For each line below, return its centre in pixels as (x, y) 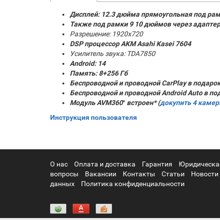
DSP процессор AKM (103, 44)
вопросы (64, 174)
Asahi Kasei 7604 (164, 44)
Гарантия (157, 164)
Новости (205, 174)
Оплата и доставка (105, 164)
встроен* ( (143, 103)
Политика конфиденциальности (133, 184)
